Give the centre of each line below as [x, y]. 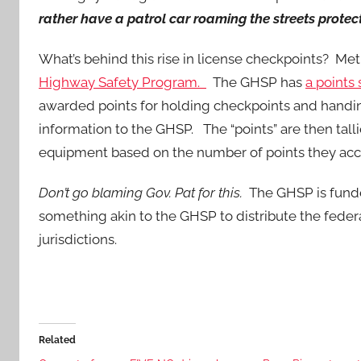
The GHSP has [256, 82]
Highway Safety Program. [122, 82]
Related [57, 340]
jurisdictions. [78, 240]
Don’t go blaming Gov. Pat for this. [141, 193]
